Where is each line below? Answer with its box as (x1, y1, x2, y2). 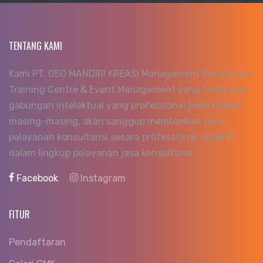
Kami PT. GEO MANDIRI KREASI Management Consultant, (9, 68, 254, 79)
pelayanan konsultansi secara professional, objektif (9, 131, 236, 143)
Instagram (78, 172, 126, 184)
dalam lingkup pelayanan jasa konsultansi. (9, 147, 195, 159)
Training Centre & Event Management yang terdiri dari (9, 83, 249, 95)
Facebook (14, 172, 60, 184)
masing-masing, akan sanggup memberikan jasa (9, 115, 222, 127)
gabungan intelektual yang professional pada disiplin (9, 99, 243, 111)
